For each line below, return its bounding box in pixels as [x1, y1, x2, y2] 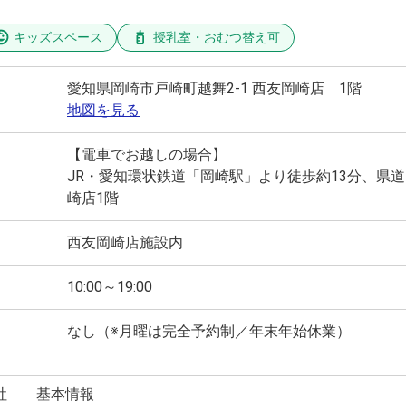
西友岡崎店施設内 [67, 234, 183, 252]
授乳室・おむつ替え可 [153, 30, 280, 45]
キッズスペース [14, 30, 102, 45]
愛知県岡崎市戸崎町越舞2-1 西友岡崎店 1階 [67, 80, 362, 98]
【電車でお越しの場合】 [67, 146, 227, 164]
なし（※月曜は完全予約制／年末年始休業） [67, 323, 351, 341]
